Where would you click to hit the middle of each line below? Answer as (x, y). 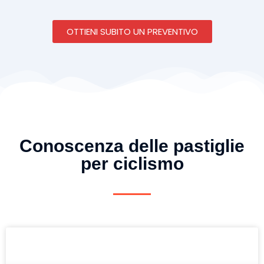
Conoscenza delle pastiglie (132, 146)
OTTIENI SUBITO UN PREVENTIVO (132, 31)
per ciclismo (132, 163)
